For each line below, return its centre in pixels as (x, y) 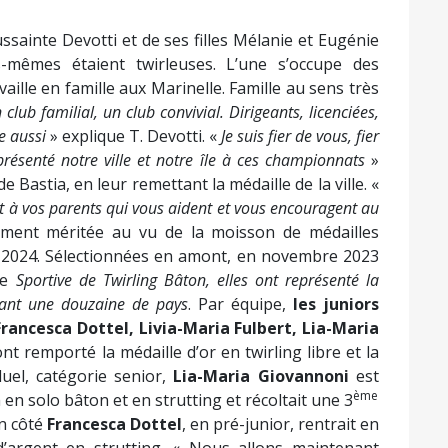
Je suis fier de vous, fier (300, 136)
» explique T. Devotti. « (135, 136)
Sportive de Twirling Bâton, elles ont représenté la (197, 280)
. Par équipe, (240, 304)
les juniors (336, 304)
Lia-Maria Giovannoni (261, 376)
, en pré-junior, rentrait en (280, 424)
